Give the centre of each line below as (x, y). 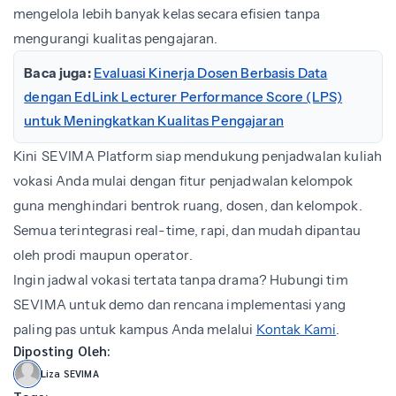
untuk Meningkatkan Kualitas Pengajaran (154, 121)
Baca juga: (59, 73)
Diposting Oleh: (62, 351)
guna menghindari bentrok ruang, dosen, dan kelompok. (188, 206)
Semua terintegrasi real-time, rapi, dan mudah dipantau (187, 231)
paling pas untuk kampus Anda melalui (135, 330)
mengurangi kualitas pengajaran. (116, 38)
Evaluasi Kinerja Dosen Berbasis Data (210, 73)
